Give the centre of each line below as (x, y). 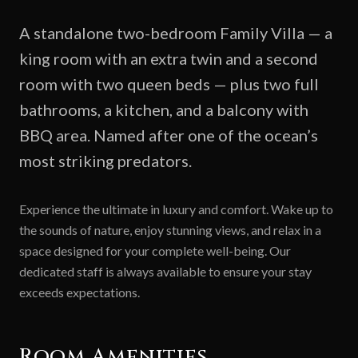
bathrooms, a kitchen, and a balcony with (164, 109)
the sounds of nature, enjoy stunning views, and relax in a (170, 229)
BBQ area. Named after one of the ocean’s (169, 135)
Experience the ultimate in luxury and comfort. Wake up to (176, 209)
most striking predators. (105, 160)
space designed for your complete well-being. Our (155, 250)
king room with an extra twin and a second (169, 58)
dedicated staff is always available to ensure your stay (165, 271)
